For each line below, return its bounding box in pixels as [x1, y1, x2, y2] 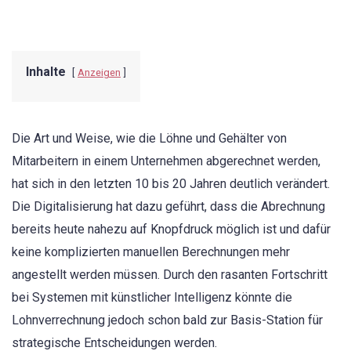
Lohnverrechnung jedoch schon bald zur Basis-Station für [12, 313, 323, 327]
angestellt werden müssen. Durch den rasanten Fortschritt [12, 267, 327, 282]
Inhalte [26, 64, 66, 79]
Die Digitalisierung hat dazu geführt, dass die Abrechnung [12, 199, 325, 214]
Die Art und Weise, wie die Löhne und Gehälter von [12, 131, 287, 146]
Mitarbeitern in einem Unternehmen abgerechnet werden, [12, 154, 320, 168]
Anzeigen [78, 67, 121, 78]
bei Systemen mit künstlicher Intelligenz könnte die [12, 290, 292, 305]
